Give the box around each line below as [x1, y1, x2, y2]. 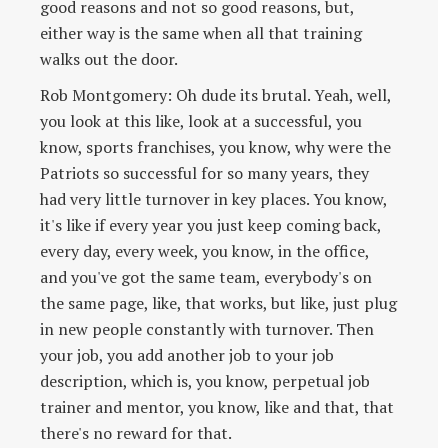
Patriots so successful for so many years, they [40, 161, 369, 184]
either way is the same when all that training [40, 21, 362, 44]
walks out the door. [40, 47, 178, 70]
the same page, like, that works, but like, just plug [40, 291, 397, 314]
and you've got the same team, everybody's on [40, 265, 372, 288]
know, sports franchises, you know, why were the [40, 135, 391, 158]
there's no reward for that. [40, 421, 232, 444]
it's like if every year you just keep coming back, [40, 213, 381, 236]
